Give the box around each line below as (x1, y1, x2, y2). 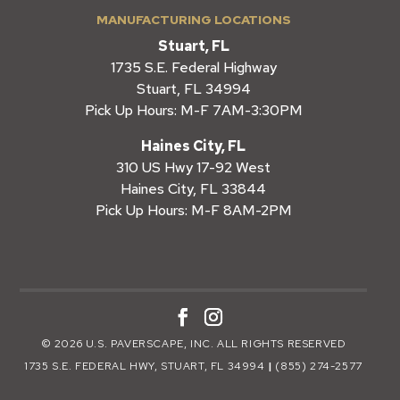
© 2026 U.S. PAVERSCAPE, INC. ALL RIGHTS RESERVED (40, 336, 346, 351)
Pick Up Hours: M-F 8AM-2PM (95, 200, 292, 220)
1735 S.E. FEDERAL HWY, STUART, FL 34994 (24, 358, 265, 373)
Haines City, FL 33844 (121, 179, 266, 198)
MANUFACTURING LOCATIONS (96, 11, 291, 28)
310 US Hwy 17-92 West (116, 157, 271, 177)
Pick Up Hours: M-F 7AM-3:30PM (84, 100, 303, 120)
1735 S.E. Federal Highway (110, 57, 277, 77)
